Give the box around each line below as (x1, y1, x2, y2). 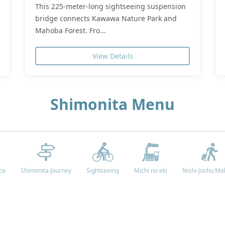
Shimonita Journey (21, 166, 71, 175)
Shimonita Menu (50, 93, 175, 115)
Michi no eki (134, 166, 167, 175)
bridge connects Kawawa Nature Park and (35, 13, 177, 23)
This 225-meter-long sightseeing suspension (35, 1, 186, 11)
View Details (92, 51, 133, 61)
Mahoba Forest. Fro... (35, 25, 106, 35)
